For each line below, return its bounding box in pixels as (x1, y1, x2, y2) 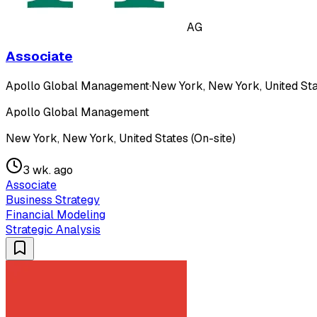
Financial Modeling (6, 207, 105, 223)
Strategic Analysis (6, 222, 100, 238)
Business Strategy (6, 192, 100, 208)
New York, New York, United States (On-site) (6, 131, 236, 146)
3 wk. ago (23, 163, 73, 178)
